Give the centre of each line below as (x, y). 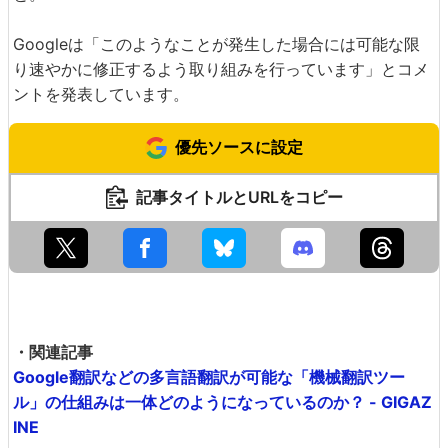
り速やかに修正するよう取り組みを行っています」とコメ (221, 68)
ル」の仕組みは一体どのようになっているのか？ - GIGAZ (222, 401)
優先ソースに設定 (239, 146)
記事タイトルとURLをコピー (239, 196)
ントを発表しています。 (101, 93)
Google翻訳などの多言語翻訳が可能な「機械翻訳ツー (209, 376)
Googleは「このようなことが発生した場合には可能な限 (216, 43)
